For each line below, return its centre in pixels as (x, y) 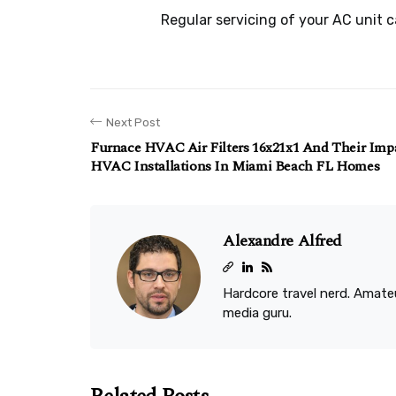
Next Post (133, 122)
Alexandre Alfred (282, 241)
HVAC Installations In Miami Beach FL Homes (235, 166)
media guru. (257, 313)
